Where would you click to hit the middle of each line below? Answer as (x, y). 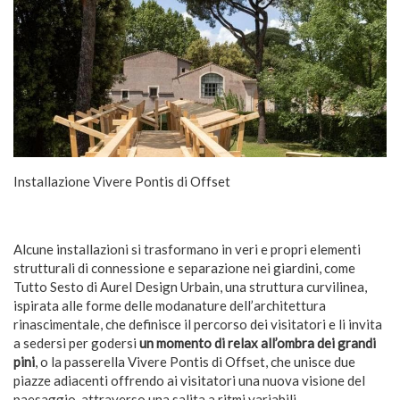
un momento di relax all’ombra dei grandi (258, 342)
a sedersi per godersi (76, 342)
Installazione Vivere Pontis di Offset (122, 181)
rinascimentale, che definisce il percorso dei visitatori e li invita (198, 324)
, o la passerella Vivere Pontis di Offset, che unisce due (195, 361)
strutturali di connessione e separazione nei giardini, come (184, 267)
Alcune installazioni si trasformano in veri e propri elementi (187, 249)
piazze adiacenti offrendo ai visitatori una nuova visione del (189, 380)
